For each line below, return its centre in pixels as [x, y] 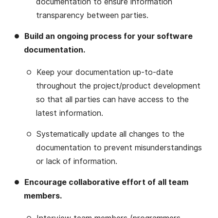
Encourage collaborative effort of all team [106, 182]
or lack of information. [77, 162]
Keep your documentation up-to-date [105, 73]
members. [44, 196]
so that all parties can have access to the [112, 100]
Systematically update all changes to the [110, 134]
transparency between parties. [92, 16]
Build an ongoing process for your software [109, 36]
